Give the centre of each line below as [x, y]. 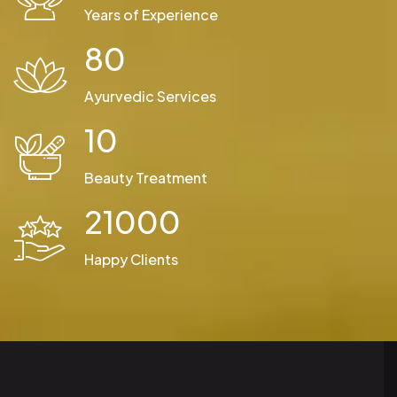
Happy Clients [131, 259]
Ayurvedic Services [150, 96]
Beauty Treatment [146, 177]
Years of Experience [151, 14]
